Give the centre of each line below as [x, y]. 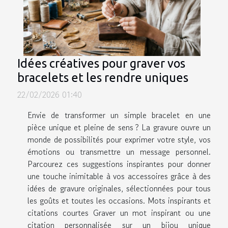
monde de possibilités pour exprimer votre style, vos [119, 139]
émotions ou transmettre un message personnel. [119, 151]
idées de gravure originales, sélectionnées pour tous [119, 188]
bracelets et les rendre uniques [103, 77]
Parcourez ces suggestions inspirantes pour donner [119, 164]
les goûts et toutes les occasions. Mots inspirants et [119, 200]
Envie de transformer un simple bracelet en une [119, 115]
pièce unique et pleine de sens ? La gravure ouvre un [119, 127]
